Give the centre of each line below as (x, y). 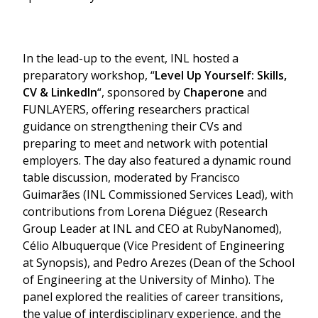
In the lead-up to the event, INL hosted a (131, 58)
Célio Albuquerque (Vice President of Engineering (154, 246)
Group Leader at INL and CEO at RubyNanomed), (152, 229)
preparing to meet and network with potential (145, 143)
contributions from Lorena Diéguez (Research (145, 212)
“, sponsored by (140, 92)
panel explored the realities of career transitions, (153, 297)
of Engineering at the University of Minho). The (149, 280)
